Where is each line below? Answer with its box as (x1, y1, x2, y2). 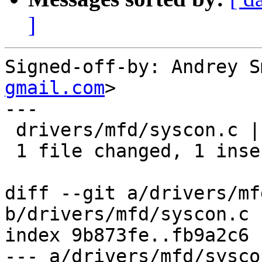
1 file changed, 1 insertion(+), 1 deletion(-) (5, 140, 16, 162)
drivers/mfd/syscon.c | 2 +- (5, 119, 16, 141)
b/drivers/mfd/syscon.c (5, 204, 249, 225)
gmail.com (5, 77, 105, 99)
